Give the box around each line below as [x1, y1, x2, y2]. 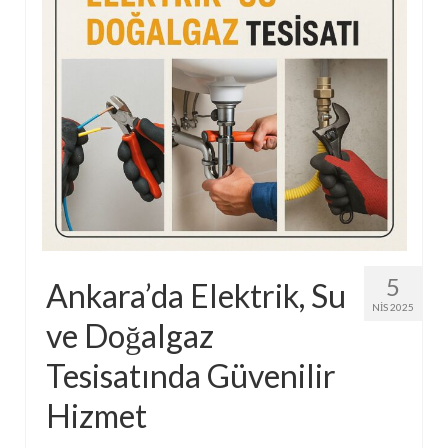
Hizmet [46, 395, 147, 435]
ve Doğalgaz [46, 315, 214, 355]
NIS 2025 [372, 300, 414, 313]
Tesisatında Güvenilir [46, 355, 336, 395]
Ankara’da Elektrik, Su [46, 275, 346, 315]
